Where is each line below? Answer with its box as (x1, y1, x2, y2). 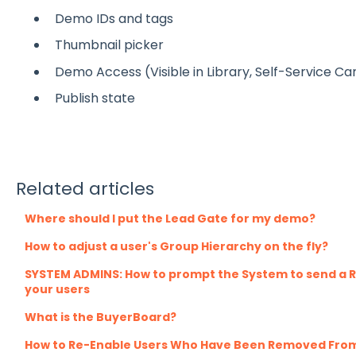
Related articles (15, 176, 154, 201)
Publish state (54, 88, 135, 107)
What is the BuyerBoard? (24, 308, 176, 325)
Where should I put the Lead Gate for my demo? (24, 210, 315, 226)
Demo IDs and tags (54, 10, 173, 29)
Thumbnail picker (54, 36, 164, 55)
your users (24, 281, 90, 297)
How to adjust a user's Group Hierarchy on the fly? (24, 238, 328, 254)
